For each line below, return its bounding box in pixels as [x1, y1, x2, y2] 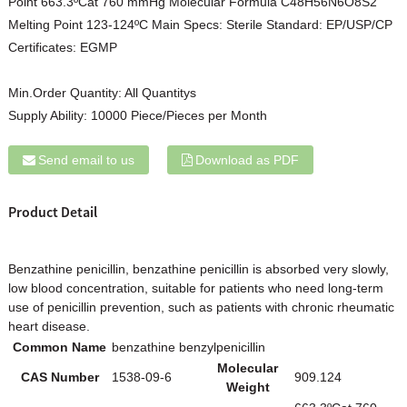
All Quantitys [124, 84, 196, 100]
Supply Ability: [7, 107, 91, 123]
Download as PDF [194, 152, 299, 167]
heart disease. [7, 319, 90, 334]
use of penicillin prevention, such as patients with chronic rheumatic [7, 300, 394, 315]
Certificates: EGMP [7, 39, 117, 55]
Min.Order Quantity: [7, 84, 124, 100]
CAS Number [20, 370, 99, 385]
